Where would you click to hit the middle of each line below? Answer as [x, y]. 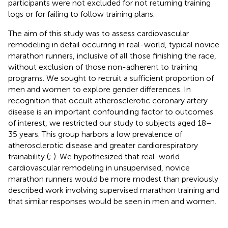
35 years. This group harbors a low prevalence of [95, 134]
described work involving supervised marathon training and [114, 190]
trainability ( [28, 156]
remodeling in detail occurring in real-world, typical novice [114, 44]
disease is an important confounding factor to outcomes [111, 111]
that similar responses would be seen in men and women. [112, 201]
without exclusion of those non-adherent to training [103, 67]
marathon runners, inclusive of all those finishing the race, [112, 55]
